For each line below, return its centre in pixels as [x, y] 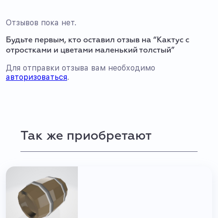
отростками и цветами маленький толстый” [90, 51]
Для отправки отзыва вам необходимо [81, 68]
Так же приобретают [86, 136]
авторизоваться [36, 77]
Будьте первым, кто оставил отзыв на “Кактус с [98, 40]
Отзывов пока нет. [41, 23]
